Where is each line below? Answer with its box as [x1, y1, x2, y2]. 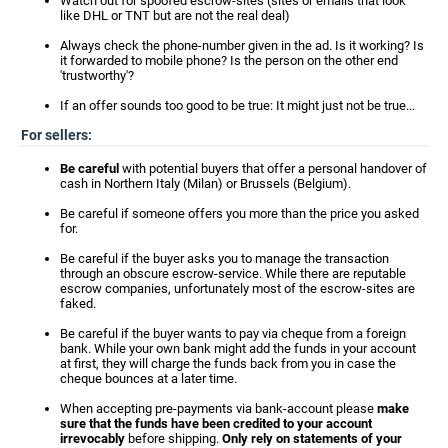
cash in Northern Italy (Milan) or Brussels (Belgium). [60, 175, 351, 191]
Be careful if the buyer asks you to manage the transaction [60, 250, 389, 266]
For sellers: [21, 126, 92, 143]
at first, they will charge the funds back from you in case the [60, 355, 396, 371]
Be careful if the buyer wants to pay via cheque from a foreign [60, 325, 406, 341]
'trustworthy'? [60, 67, 134, 83]
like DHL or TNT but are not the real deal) [60, 7, 290, 23]
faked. [60, 295, 96, 311]
